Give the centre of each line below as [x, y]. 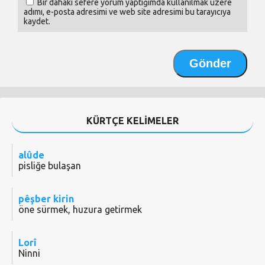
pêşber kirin [46, 199]
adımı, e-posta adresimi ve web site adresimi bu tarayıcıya [127, 12]
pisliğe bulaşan [50, 166]
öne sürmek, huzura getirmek [80, 210]
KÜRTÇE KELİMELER [132, 121]
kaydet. [37, 22]
